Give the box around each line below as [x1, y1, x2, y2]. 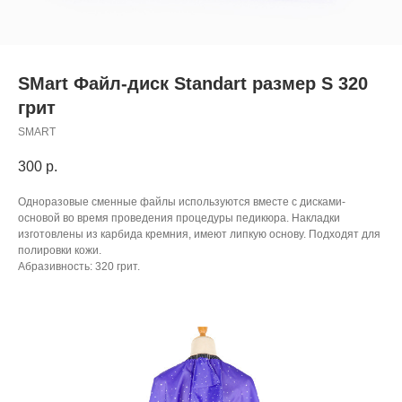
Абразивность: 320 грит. [18, 260, 140, 274]
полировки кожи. [18, 244, 101, 258]
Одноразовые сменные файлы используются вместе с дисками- [18, 196, 345, 209]
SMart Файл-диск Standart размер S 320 [18, 74, 368, 93]
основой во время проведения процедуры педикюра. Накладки [18, 212, 340, 225]
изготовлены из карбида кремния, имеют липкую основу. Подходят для [18, 228, 380, 241]
